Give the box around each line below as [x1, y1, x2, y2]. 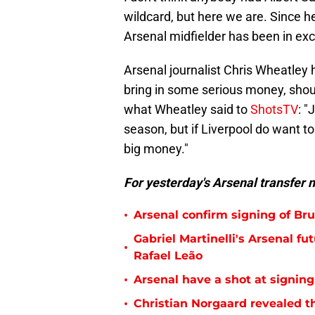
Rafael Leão [134, 249, 202, 263]
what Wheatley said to [124, 102, 250, 117]
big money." [124, 141, 188, 157]
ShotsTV [250, 102, 298, 117]
